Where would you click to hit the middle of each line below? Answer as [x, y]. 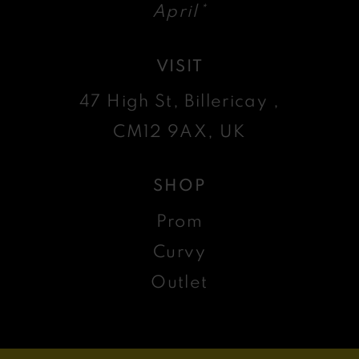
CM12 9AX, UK [179, 131]
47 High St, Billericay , [179, 101]
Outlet [179, 281]
